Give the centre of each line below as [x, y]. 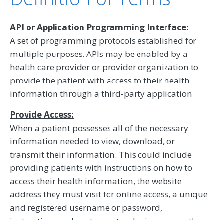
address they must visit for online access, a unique [109, 194]
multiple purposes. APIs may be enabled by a [99, 54]
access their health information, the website [96, 181]
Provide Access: [42, 115]
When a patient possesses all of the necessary [99, 128]
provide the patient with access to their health [100, 81]
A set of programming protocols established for [103, 41]
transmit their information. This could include [101, 155]
